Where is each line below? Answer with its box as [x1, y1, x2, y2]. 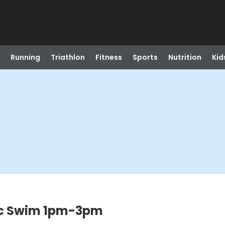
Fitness [95, 52, 122, 62]
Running [10, 52, 40, 62]
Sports [132, 52, 158, 62]
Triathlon [50, 52, 85, 62]
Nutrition [168, 52, 201, 62]
